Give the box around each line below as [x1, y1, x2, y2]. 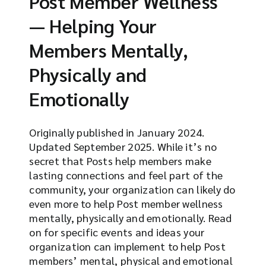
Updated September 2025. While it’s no [29, 139, 217, 153]
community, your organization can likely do [29, 182, 236, 196]
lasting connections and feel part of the [29, 167, 223, 182]
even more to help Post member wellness [29, 196, 223, 210]
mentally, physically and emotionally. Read [29, 210, 232, 224]
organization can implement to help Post [29, 239, 226, 253]
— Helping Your [29, 12, 157, 37]
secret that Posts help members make [29, 153, 211, 167]
